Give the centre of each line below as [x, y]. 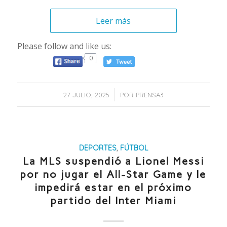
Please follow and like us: [64, 46]
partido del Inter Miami [113, 201]
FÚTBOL [134, 148]
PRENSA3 [149, 95]
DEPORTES [98, 148]
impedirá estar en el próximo [113, 188]
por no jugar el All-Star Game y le [113, 175]
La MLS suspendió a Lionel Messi [113, 161]
